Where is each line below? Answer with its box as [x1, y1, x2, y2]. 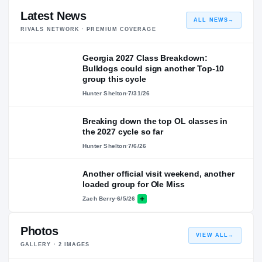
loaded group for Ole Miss [82, 179, 185, 189]
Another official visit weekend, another [82, 168, 235, 178]
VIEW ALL [196, 232, 228, 238]
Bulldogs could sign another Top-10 [82, 63, 225, 73]
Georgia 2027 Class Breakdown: [82, 53, 208, 63]
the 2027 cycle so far [82, 126, 164, 136]
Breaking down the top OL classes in [82, 116, 228, 126]
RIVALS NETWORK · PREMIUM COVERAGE [20, 26, 156, 32]
